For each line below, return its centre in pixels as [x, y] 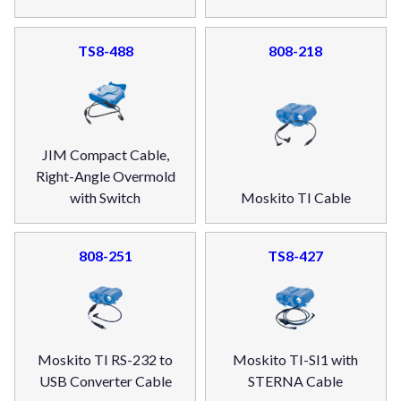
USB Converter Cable [105, 381]
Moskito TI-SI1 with [296, 360]
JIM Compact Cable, [105, 154]
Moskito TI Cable [295, 197]
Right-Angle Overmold [105, 175]
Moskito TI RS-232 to [106, 360]
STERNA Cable [296, 381]
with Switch [106, 197]
